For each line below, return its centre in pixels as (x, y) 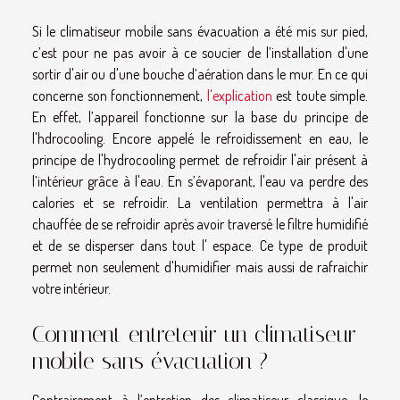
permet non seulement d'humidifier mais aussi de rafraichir (200, 267)
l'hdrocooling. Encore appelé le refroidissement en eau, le (200, 138)
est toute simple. (320, 95)
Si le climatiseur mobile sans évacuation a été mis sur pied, (200, 31)
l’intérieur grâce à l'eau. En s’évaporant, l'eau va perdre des (200, 181)
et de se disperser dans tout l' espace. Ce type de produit (200, 245)
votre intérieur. (71, 288)
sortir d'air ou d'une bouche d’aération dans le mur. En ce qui (200, 74)
